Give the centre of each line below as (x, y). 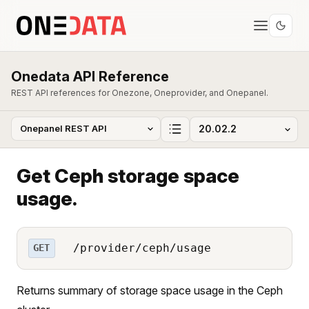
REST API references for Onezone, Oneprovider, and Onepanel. (140, 93)
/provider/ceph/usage (138, 248)
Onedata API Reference (90, 77)
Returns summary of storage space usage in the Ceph (150, 290)
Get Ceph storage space (128, 176)
